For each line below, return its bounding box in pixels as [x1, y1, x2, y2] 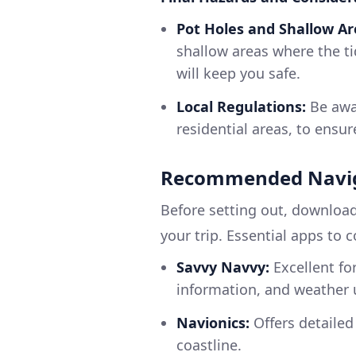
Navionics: [176, 313, 250, 333]
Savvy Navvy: [176, 257, 269, 277]
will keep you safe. [176, 64, 300, 83]
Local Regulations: [176, 97, 306, 117]
